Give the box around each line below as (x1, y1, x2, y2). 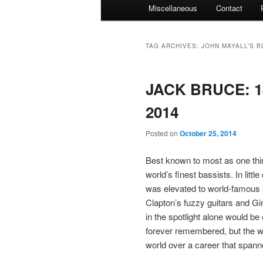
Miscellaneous (149, 2, 198, 14)
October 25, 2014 (180, 128, 237, 139)
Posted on (146, 128, 180, 139)
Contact (215, 2, 242, 14)
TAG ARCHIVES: (146, 42, 201, 50)
